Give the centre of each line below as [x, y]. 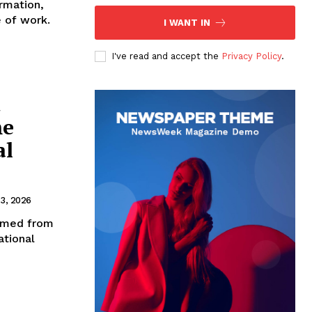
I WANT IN [187, 22]
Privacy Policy [251, 56]
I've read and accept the [166, 56]
